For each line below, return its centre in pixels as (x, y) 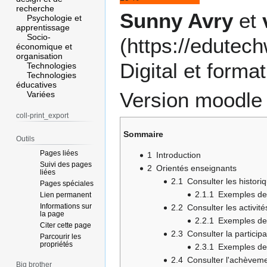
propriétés (57, 244)
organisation (40, 56)
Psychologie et (55, 18)
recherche (35, 9)
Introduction (178, 155)
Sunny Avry (176, 21)
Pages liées (59, 153)
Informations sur (66, 206)
